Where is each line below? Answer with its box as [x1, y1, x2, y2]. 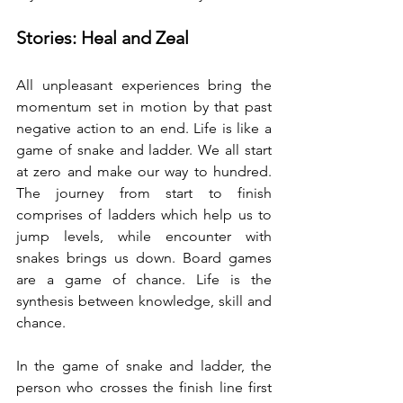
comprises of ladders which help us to [16, 206, 272, 223]
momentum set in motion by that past [16, 98, 272, 115]
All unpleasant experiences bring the [16, 76, 272, 94]
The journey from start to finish [16, 184, 272, 201]
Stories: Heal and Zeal [16, 27, 193, 49]
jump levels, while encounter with [16, 228, 272, 245]
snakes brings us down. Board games [16, 249, 272, 266]
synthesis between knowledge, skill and [16, 292, 272, 309]
